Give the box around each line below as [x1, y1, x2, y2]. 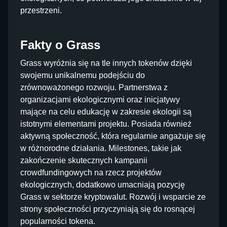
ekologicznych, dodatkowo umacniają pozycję [20, 180, 185, 189]
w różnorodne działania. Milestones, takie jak [20, 144, 181, 153]
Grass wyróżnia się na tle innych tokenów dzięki [20, 59, 192, 67]
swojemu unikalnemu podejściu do [20, 71, 145, 80]
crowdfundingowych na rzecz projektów [20, 168, 162, 177]
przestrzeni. [20, 6, 62, 15]
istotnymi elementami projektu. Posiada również [20, 120, 192, 128]
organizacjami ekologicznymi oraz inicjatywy [20, 95, 180, 104]
